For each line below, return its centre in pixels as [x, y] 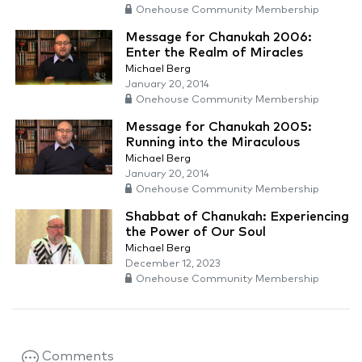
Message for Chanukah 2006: [219, 38]
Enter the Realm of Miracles [214, 53]
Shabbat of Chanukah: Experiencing [237, 217]
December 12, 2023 [173, 264]
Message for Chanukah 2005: [219, 127]
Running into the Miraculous [213, 143]
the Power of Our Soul [196, 232]
